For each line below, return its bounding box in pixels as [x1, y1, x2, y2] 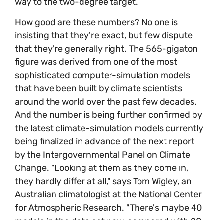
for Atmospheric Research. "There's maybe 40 [15, 202, 202, 213]
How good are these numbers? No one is [15, 16, 178, 27]
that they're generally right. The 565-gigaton [15, 43, 198, 54]
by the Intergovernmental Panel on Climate [15, 149, 190, 160]
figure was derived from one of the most [15, 56, 177, 67]
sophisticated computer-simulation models [15, 69, 190, 81]
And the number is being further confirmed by [15, 109, 202, 120]
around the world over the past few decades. [15, 96, 197, 107]
